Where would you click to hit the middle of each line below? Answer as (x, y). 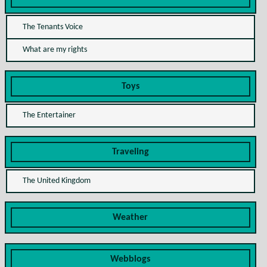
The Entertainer (49, 116)
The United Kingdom (56, 181)
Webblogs (131, 260)
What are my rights (55, 50)
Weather (131, 218)
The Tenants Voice (52, 27)
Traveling (130, 152)
